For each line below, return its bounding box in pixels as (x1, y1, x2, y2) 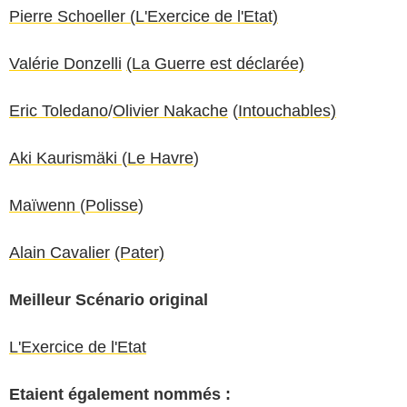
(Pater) (114, 243, 164, 262)
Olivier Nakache (113, 101, 228, 120)
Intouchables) (238, 101, 336, 120)
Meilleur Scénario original (9, 290, 208, 309)
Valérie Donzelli (9, 54, 122, 73)
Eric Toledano (9, 101, 108, 120)
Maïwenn (9, 195, 80, 214)
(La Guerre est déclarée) (126, 54, 304, 73)
